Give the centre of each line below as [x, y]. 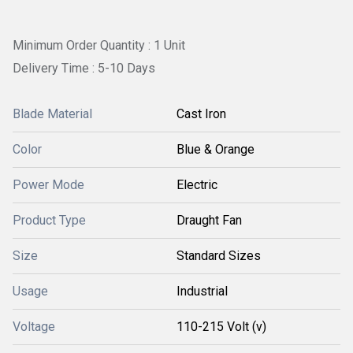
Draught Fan [209, 220]
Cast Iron [201, 113]
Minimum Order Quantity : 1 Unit [99, 45]
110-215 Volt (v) [221, 326]
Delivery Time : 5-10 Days [84, 69]
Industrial [202, 291]
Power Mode [48, 184]
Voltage [34, 326]
